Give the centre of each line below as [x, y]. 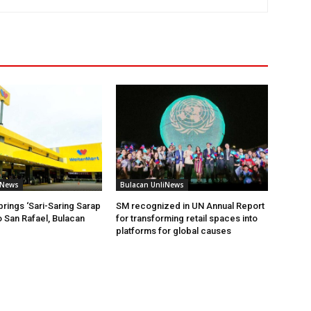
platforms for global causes [174, 231]
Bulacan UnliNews [152, 185]
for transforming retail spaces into [187, 219]
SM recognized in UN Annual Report [191, 206]
